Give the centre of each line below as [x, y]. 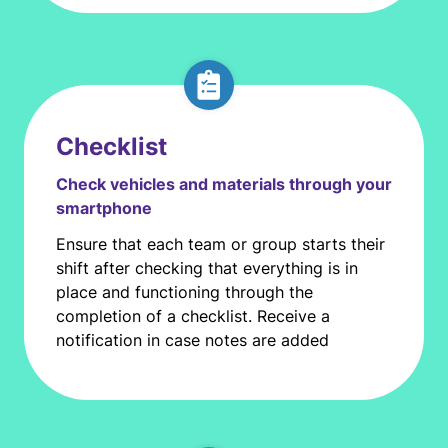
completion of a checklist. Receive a [193, 316]
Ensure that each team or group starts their [220, 244]
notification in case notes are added [192, 340]
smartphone [104, 208]
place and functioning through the [184, 292]
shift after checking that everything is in [207, 268]
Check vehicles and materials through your [224, 184]
